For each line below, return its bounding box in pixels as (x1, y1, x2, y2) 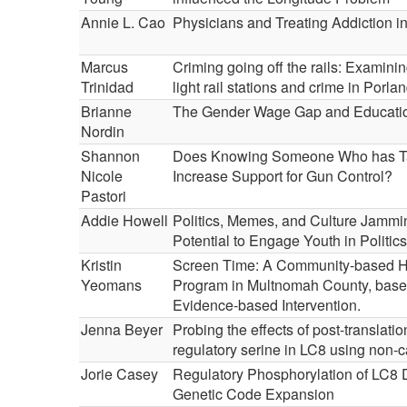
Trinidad (81, 76, 134, 97)
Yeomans (81, 274, 142, 295)
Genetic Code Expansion (173, 383, 342, 404)
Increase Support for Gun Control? (173, 165, 392, 186)
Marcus (81, 56, 128, 77)
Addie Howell (81, 210, 168, 231)
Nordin (81, 121, 124, 142)
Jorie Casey (81, 363, 158, 384)
